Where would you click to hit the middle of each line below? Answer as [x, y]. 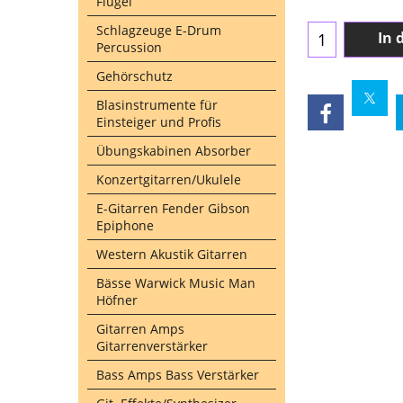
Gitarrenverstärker [152, 346]
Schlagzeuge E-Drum [159, 30]
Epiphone [125, 225]
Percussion [129, 47]
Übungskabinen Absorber [174, 151]
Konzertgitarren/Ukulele [169, 179]
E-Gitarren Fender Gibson [173, 208]
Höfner [117, 300]
